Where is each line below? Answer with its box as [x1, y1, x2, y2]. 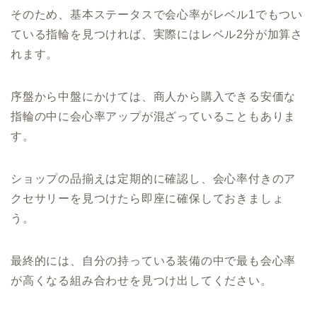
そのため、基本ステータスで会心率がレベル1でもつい [11, 8, 303, 21]
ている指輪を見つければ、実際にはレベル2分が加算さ [11, 28, 303, 40]
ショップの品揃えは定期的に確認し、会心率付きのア [11, 172, 296, 185]
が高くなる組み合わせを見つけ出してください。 [11, 274, 272, 287]
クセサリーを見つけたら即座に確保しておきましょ [11, 192, 284, 204]
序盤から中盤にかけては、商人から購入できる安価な [11, 90, 296, 103]
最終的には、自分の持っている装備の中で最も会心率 [11, 254, 296, 267]
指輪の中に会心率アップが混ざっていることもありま [11, 110, 296, 122]
